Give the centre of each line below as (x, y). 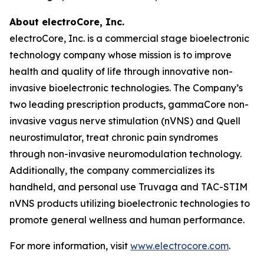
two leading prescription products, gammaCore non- (129, 104)
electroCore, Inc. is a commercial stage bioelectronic (129, 38)
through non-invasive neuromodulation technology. (126, 154)
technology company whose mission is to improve (121, 55)
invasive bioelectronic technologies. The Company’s (126, 88)
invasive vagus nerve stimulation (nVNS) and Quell (125, 121)
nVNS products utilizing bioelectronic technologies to (130, 203)
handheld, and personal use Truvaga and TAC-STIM (128, 187)
